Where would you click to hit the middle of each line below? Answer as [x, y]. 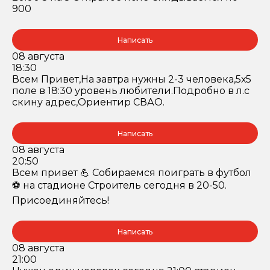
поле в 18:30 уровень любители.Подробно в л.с [131, 91]
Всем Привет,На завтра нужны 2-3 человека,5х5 [132, 79]
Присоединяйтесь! [61, 200]
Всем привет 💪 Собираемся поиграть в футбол [132, 173]
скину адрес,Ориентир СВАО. [88, 102]
